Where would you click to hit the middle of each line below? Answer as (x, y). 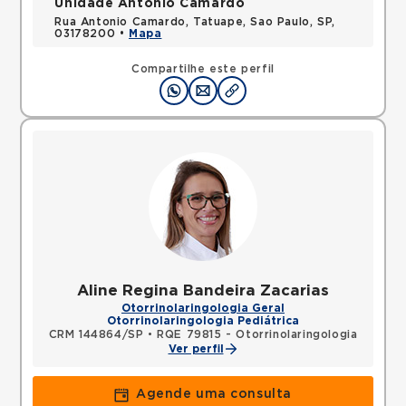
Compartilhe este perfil (203, 69)
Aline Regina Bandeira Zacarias (203, 290)
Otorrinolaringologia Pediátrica (203, 321)
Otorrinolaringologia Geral (203, 308)
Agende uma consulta (214, 394)
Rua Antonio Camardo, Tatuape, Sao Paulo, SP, (195, 22)
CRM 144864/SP (96, 334)
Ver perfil (196, 349)
